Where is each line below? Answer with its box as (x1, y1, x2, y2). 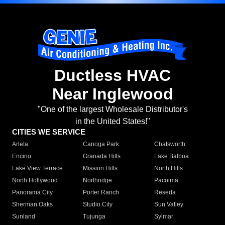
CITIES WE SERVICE (12, 128, 85, 137)
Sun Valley (154, 201, 183, 208)
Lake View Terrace (12, 165, 63, 172)
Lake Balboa (154, 153, 189, 160)
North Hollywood (12, 177, 58, 184)
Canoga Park (83, 141, 120, 148)
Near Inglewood (52, 85, 173, 103)
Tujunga (83, 213, 106, 220)
